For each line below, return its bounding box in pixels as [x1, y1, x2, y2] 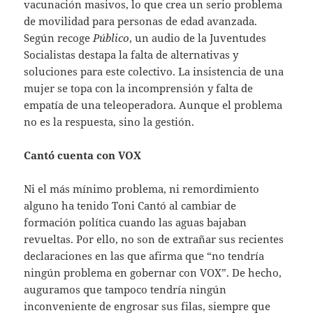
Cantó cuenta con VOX [24, 148, 142, 163]
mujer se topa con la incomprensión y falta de [24, 81, 254, 96]
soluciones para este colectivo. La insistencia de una [24, 64, 284, 79]
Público [93, 31, 130, 45]
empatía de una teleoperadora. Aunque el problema [24, 98, 283, 112]
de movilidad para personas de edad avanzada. [24, 14, 258, 29]
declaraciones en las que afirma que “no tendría [24, 249, 265, 263]
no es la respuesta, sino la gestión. [24, 115, 195, 129]
